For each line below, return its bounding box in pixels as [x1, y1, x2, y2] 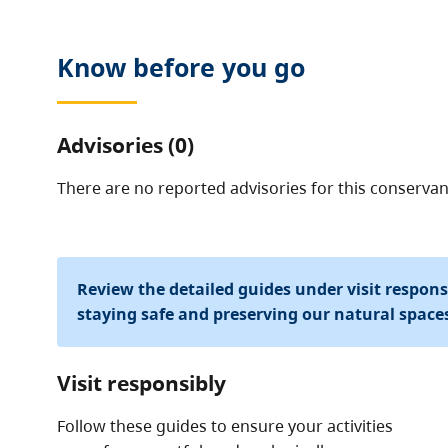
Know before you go [56, 51, 305, 84]
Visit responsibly [56, 368, 226, 397]
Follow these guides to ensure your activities [56, 415, 393, 437]
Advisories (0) [56, 130, 194, 159]
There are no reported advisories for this [56, 177, 370, 199]
